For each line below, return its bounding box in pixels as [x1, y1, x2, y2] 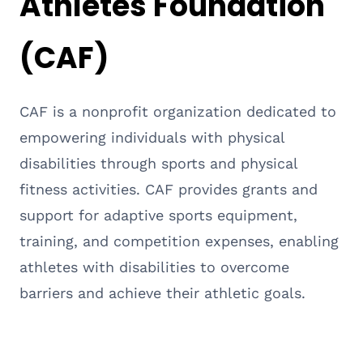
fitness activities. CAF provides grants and [19, 180, 318, 198]
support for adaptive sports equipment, [19, 206, 297, 224]
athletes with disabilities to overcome [19, 258, 289, 275]
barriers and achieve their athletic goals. [19, 284, 305, 301]
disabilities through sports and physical [19, 154, 297, 172]
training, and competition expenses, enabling [19, 232, 339, 250]
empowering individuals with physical [19, 128, 284, 146]
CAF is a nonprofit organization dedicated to [19, 102, 336, 120]
